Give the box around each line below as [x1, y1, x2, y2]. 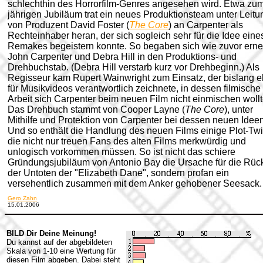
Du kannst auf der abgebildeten [6, 238, 112, 247]
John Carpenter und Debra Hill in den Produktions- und [8, 52, 237, 62]
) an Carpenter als [168, 20, 243, 30]
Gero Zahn [8, 195, 37, 201]
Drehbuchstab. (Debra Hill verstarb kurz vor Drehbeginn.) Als [8, 62, 259, 72]
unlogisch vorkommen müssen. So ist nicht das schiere [8, 147, 235, 157]
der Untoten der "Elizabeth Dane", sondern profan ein [8, 168, 229, 178]
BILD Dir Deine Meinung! [6, 229, 96, 238]
